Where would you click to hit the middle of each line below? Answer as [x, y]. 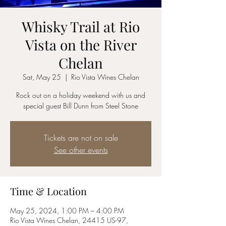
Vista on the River [81, 45]
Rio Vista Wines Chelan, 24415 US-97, [69, 220]
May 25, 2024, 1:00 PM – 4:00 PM [67, 211]
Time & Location [48, 191]
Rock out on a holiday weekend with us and [81, 95]
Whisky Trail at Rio [81, 26]
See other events [81, 150]
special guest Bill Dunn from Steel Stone [81, 106]
